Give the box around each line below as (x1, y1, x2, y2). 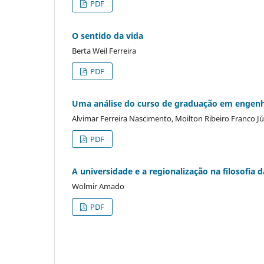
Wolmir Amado (72, 180, 124, 192)
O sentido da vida (72, 29, 143, 41)
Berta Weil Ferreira (72, 45, 136, 56)
